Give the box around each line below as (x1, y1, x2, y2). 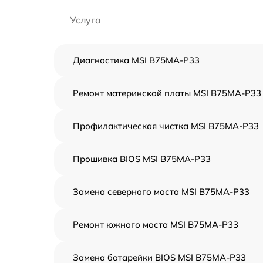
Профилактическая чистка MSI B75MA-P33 (73, 120, 259, 131)
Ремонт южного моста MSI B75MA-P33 (73, 219, 238, 230)
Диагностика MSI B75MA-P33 (73, 55, 200, 66)
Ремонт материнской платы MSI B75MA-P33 (73, 87, 261, 99)
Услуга (70, 14, 101, 26)
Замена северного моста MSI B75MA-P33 (73, 186, 249, 197)
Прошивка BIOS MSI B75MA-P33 (73, 153, 211, 164)
